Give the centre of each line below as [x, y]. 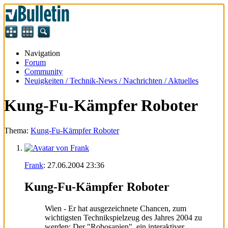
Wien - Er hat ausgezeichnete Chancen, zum [116, 208]
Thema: [17, 130]
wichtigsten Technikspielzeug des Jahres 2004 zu [123, 217]
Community [44, 72]
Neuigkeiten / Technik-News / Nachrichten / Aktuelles [111, 81]
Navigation [42, 53]
